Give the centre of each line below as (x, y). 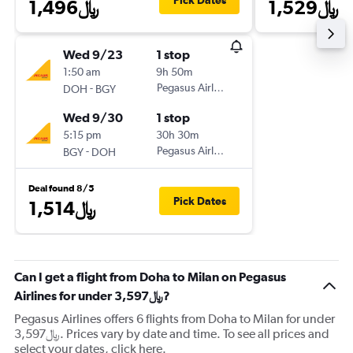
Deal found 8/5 (61, 188)
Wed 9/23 (93, 54)
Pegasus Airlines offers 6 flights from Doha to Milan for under (175, 319)
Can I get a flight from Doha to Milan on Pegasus (150, 277)
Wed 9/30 (93, 117)
